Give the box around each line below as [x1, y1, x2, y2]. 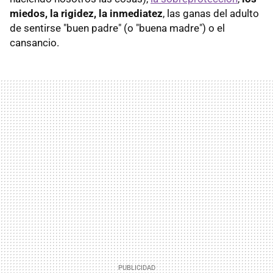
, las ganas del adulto [163, 7, 259, 20]
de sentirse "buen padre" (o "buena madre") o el [10, 22, 225, 35]
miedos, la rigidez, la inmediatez [10, 7, 163, 20]
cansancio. [10, 37, 59, 49]
